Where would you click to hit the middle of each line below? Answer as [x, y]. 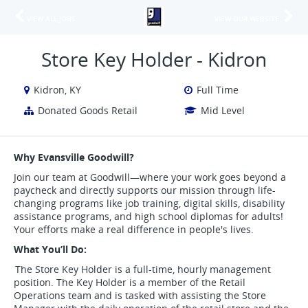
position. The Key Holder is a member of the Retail [130, 282]
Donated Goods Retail [88, 110]
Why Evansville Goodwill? [75, 157]
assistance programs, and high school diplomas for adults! [148, 216]
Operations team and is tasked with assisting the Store [140, 295]
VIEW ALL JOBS [51, 19]
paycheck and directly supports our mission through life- [145, 190]
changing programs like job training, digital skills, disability [149, 203]
